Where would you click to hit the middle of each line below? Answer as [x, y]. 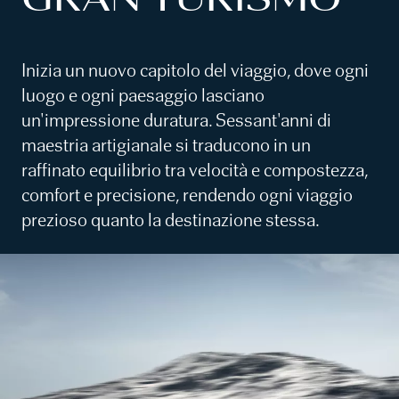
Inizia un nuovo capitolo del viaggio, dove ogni [195, 70]
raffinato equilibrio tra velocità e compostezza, [195, 170]
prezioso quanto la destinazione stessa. [171, 220]
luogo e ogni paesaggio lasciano [143, 95]
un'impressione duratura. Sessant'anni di [176, 120]
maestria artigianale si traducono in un [166, 145]
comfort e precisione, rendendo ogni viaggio [187, 195]
